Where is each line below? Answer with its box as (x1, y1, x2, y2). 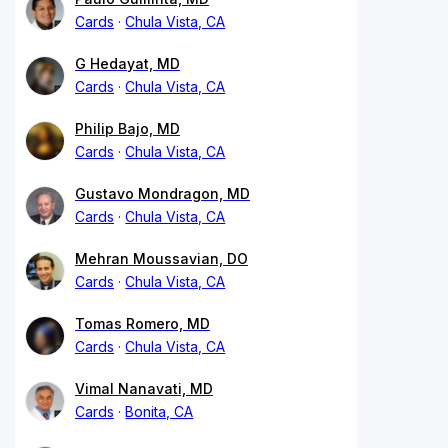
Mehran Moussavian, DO (75, 249, 248, 267)
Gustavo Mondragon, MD (75, 184, 250, 202)
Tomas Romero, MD (75, 314, 210, 332)
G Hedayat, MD (75, 54, 180, 72)
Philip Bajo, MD (75, 119, 180, 137)
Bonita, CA (125, 402, 194, 420)
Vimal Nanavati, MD (75, 379, 213, 397)
